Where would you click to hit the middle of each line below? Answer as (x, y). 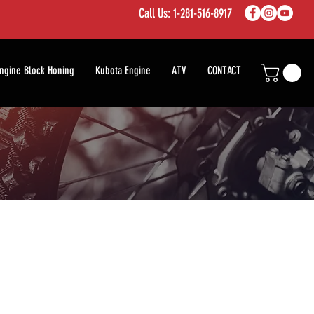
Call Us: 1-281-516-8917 (185, 13)
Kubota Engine (123, 70)
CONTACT (224, 70)
